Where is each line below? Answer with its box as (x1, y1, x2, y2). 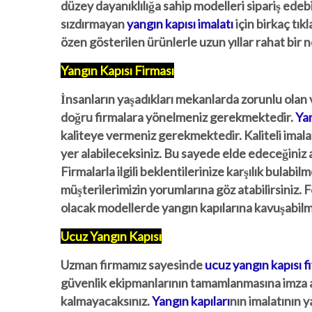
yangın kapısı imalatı (127, 16, 233, 31)
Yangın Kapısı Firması (61, 63, 174, 78)
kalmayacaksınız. (61, 293, 152, 309)
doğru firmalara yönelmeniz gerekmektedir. (61, 109, 295, 125)
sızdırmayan (61, 16, 127, 31)
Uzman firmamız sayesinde (61, 257, 205, 272)
